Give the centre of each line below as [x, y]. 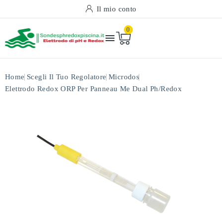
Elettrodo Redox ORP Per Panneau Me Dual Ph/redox [94, 89]
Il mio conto [116, 9]
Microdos [124, 77]
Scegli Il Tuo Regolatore [67, 77]
